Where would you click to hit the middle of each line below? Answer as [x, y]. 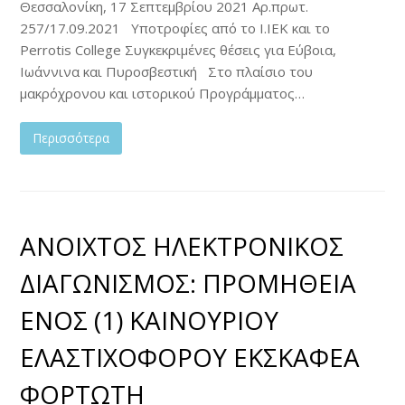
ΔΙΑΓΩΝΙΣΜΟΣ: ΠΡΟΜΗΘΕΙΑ [188, 283]
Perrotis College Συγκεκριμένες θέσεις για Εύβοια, [179, 49]
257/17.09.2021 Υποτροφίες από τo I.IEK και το [175, 28]
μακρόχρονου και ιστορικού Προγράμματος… [163, 93]
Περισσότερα [71, 137]
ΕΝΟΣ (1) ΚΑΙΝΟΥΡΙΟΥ [150, 320]
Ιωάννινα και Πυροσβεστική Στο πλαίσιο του [167, 71]
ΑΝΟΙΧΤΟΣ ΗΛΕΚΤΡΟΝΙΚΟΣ [182, 245]
